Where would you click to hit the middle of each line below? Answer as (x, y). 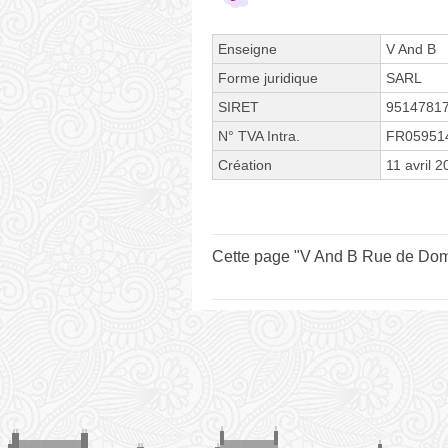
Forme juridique (268, 77)
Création (245, 164)
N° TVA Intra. (259, 135)
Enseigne (247, 48)
